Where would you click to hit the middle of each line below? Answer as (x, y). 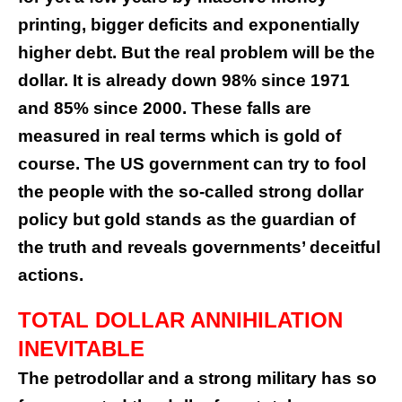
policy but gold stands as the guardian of (187, 220)
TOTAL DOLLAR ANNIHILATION (180, 320)
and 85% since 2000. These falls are (165, 109)
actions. (51, 275)
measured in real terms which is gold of (179, 136)
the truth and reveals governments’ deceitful (199, 248)
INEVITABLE (81, 349)
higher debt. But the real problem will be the (197, 53)
